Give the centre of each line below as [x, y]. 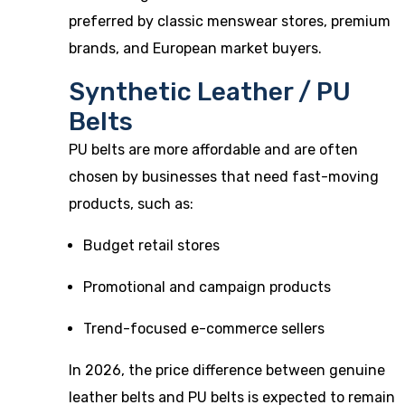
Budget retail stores [151, 245]
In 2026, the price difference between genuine [227, 370]
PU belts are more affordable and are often [213, 150]
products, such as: [131, 204]
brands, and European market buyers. [195, 48]
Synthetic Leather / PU [210, 92]
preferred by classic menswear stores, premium [230, 21]
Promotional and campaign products [207, 287]
